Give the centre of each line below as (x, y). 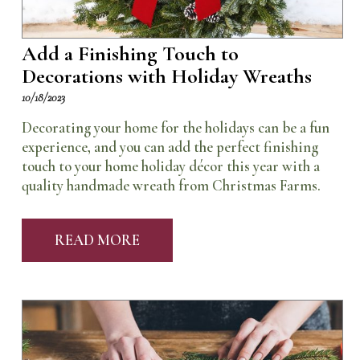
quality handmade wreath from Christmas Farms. (171, 185)
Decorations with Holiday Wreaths (166, 76)
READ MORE (97, 240)
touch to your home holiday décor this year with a (170, 166)
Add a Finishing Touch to (130, 54)
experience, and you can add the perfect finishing (170, 147)
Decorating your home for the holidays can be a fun (175, 127)
